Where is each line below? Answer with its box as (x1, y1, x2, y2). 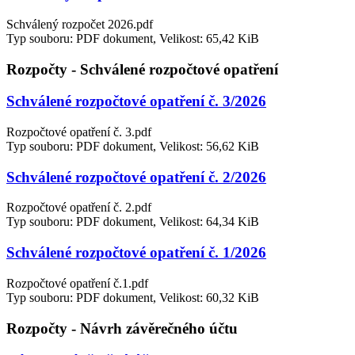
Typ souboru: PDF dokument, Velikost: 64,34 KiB (6, 215, 259, 229)
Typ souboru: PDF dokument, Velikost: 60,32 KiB (6, 290, 259, 304)
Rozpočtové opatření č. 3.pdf (6, 124, 151, 139)
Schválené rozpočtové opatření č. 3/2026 (6, 93, 266, 110)
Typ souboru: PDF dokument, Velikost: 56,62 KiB (6, 139, 259, 153)
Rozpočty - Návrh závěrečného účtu (6, 319, 238, 337)
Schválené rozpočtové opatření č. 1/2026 (6, 244, 266, 261)
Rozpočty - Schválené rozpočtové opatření (6, 60, 278, 78)
